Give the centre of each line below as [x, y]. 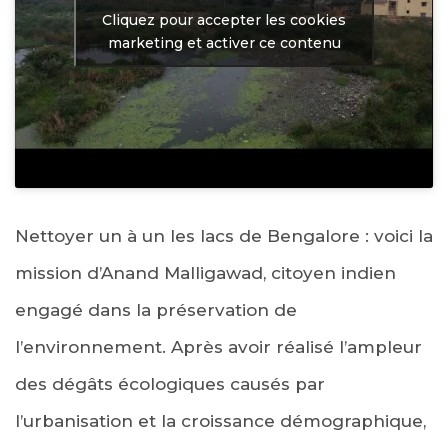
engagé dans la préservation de [156, 310]
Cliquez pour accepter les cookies [224, 19]
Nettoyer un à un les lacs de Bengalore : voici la [224, 236]
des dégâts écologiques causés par [170, 384]
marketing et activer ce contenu [224, 42]
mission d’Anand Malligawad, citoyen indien [205, 273]
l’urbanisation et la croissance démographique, [220, 421]
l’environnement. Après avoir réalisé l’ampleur [218, 347]
